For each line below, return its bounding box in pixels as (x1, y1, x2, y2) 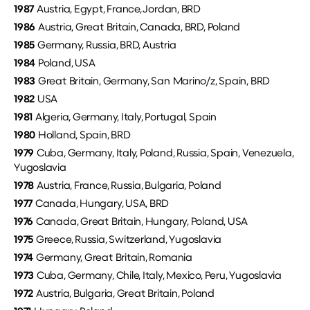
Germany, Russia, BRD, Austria (35, 40, 176, 51)
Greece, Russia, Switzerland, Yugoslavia (33, 235, 222, 246)
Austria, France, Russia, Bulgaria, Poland (34, 181, 221, 192)
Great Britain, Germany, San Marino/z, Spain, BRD (35, 76, 271, 87)
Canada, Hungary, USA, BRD (33, 199, 170, 210)
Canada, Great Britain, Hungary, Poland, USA (35, 217, 248, 228)
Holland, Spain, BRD (35, 130, 131, 141)
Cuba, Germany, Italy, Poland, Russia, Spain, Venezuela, (34, 148, 293, 159)
